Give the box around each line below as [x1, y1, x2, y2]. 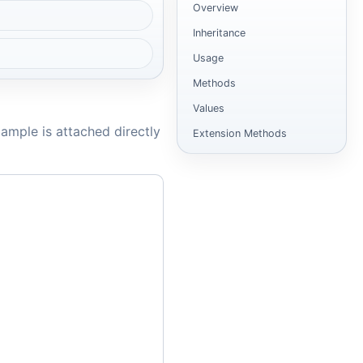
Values [193, 102, 225, 115]
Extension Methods [193, 127, 288, 140]
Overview [193, 2, 239, 15]
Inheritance [193, 27, 246, 40]
